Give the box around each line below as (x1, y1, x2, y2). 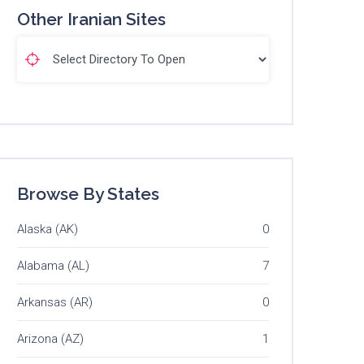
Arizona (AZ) (17, 331, 84, 347)
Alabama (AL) (17, 258, 89, 274)
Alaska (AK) (17, 222, 78, 237)
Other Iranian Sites (17, 9, 166, 30)
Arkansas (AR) (17, 295, 93, 310)
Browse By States (17, 184, 159, 205)
